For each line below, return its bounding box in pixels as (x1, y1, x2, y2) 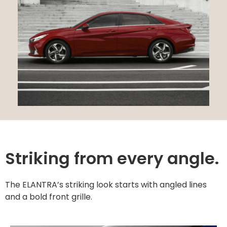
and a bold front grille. (5, 191, 92, 203)
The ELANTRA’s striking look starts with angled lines (5, 178, 207, 191)
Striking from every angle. (5, 146, 219, 170)
